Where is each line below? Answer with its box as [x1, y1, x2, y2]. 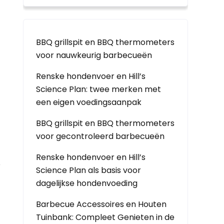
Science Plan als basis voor [36, 164, 141, 176]
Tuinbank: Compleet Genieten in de [36, 211, 174, 223]
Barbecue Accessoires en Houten [36, 198, 166, 210]
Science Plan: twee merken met [36, 83, 161, 95]
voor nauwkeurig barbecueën [36, 49, 152, 61]
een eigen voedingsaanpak [36, 96, 141, 108]
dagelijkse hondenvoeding [36, 177, 137, 189]
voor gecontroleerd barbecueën [36, 130, 164, 142]
